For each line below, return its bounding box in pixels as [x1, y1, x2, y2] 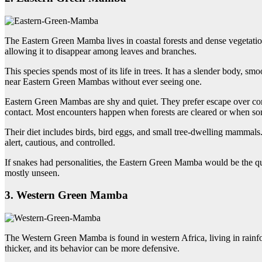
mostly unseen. [5, 167, 60, 178]
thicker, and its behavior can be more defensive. [5, 243, 180, 253]
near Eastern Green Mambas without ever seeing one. [5, 76, 202, 87]
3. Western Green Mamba [5, 189, 128, 202]
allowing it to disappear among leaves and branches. [5, 46, 196, 56]
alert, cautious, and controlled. [5, 137, 115, 147]
